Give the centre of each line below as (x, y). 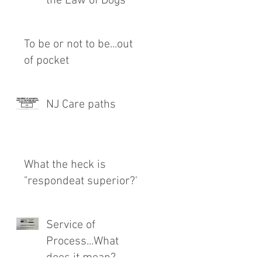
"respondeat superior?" (81, 181)
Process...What (82, 242)
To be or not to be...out (78, 44)
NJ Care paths (81, 105)
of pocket (46, 61)
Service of (71, 225)
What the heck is (65, 165)
